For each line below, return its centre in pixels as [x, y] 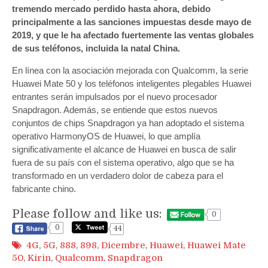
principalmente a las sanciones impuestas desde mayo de [132, 22]
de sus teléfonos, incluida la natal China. [96, 48]
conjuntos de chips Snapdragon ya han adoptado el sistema [128, 123]
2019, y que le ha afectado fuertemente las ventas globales [133, 35]
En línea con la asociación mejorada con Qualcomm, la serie [130, 70]
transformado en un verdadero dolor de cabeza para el [118, 175]
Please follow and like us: [87, 214]
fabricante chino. [44, 188]
